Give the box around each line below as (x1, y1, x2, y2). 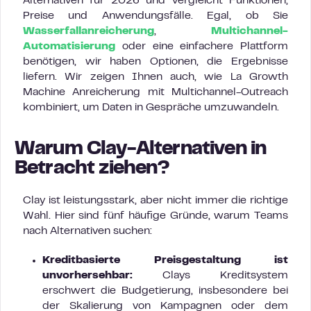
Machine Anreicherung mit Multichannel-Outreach (23, 87, 288, 97)
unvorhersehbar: (42, 271, 133, 280)
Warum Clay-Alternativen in (15, 141, 267, 158)
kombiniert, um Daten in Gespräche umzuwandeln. (23, 103, 279, 112)
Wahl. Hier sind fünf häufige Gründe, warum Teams (23, 211, 288, 221)
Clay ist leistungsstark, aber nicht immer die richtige (23, 196, 288, 205)
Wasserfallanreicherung (23, 26, 154, 36)
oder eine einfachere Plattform (115, 42, 288, 51)
